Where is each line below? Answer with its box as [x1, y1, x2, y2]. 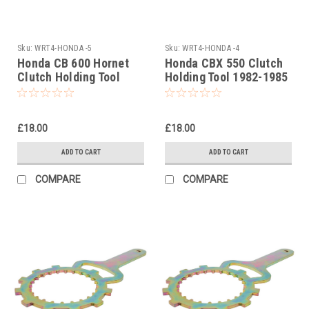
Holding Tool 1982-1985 [165, 69, 288, 84]
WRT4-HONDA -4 [182, 43, 240, 53]
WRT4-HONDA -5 [34, 43, 92, 53]
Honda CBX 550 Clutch [165, 55, 283, 70]
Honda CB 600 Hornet [17, 55, 129, 70]
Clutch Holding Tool [17, 69, 120, 84]
